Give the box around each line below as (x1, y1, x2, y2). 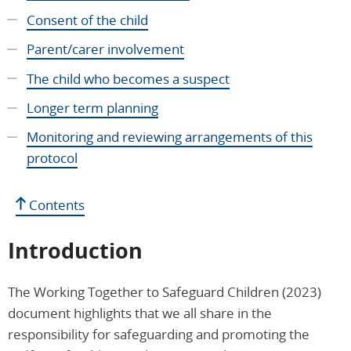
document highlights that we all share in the (8, 304, 272, 323)
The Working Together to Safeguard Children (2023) (8, 283, 321, 302)
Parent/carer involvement (27, 40, 184, 59)
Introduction (8, 236, 143, 266)
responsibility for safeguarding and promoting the (8, 325, 309, 344)
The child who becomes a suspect (27, 69, 230, 88)
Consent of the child (27, 10, 148, 29)
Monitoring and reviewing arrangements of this (27, 128, 313, 147)
